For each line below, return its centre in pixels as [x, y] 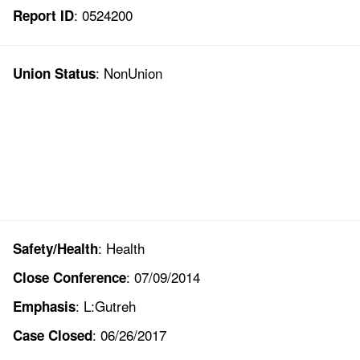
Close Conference [69, 278]
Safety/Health [55, 249]
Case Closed [52, 335]
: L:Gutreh [105, 306]
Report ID [43, 16]
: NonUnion [129, 73]
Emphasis [44, 307]
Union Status [54, 74]
